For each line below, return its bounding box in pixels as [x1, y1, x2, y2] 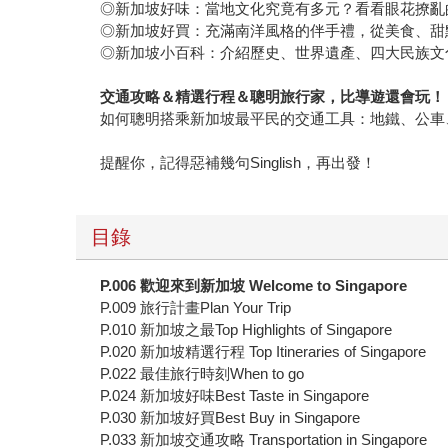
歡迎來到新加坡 [140, 276, 246, 294]
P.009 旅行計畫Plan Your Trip [100, 298, 292, 316]
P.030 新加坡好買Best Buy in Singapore [100, 408, 361, 426]
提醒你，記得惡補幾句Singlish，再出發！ [100, 153, 377, 171]
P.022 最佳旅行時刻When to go [100, 364, 305, 382]
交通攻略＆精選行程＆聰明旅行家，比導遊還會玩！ [100, 87, 446, 105]
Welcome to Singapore [245, 276, 408, 294]
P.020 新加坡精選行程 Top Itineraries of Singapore [100, 342, 427, 360]
